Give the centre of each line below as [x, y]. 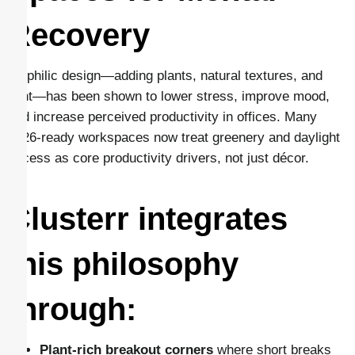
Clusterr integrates [148, 218]
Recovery [79, 35]
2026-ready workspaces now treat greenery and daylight [174, 138]
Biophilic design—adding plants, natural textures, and [165, 76]
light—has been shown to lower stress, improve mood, [169, 97]
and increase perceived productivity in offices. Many [162, 117]
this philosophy [123, 263]
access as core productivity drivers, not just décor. [158, 158]
